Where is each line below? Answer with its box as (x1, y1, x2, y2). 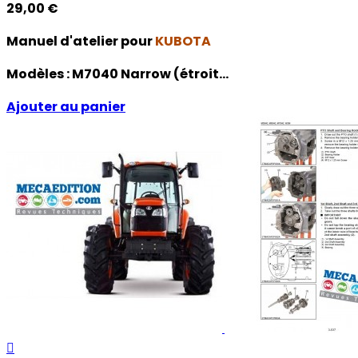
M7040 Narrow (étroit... (72, 64, 229, 83)
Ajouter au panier (6, 97, 125, 116)
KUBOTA (155, 31, 211, 50)
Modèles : (6, 64, 72, 83)
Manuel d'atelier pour (6, 31, 155, 50)
